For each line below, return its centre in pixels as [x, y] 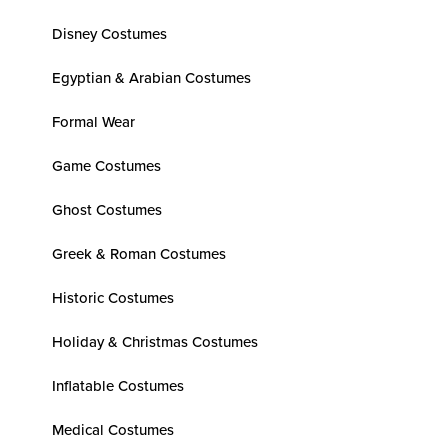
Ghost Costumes [107, 209]
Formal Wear [93, 121]
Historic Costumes [113, 297]
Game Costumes [106, 165]
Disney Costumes [109, 33]
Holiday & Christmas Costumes [155, 341]
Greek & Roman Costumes [139, 253]
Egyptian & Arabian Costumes [151, 77]
